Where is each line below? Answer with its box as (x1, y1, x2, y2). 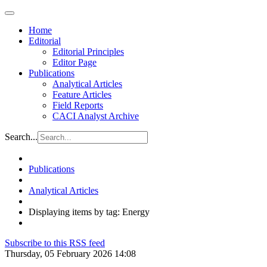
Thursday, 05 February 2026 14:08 (5, 249, 136, 259)
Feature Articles (52, 89, 111, 100)
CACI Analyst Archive (52, 111, 139, 121)
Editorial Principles (52, 46, 124, 57)
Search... (5, 132, 38, 142)
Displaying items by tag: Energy (29, 207, 150, 217)
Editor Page (52, 57, 97, 67)
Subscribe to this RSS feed (5, 238, 105, 248)
